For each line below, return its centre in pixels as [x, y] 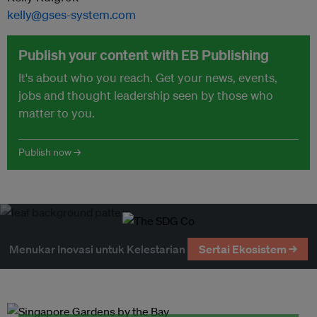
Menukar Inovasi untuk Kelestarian [97, 249]
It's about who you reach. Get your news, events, [148, 77]
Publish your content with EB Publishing [144, 54]
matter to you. [57, 113]
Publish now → [50, 152]
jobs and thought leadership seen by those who [146, 95]
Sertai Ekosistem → [248, 249]
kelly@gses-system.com [71, 14]
